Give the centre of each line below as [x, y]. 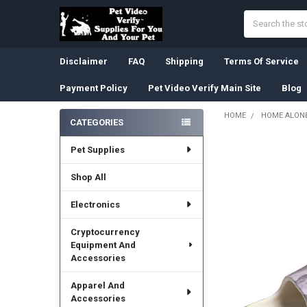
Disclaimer [83, 61]
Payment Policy [93, 88]
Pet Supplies [97, 149]
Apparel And [97, 285]
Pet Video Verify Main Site [204, 88]
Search [258, 16]
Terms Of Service [261, 61]
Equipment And [103, 245]
